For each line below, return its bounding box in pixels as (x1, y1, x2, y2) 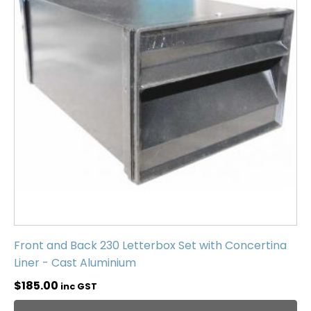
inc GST (60, 280, 97, 293)
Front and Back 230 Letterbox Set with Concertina (14, 237, 287, 254)
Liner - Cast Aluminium (14, 255, 136, 271)
